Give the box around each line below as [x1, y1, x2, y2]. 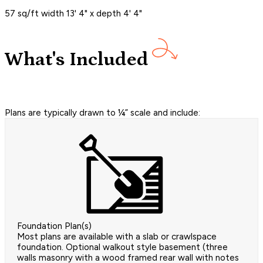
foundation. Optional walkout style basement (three [17, 242, 228, 252]
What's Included [5, 48, 149, 70]
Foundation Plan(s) [17, 221, 92, 231]
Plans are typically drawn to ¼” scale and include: [5, 107, 200, 118]
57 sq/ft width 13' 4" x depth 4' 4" [5, 8, 142, 19]
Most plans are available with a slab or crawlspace [17, 231, 217, 242]
